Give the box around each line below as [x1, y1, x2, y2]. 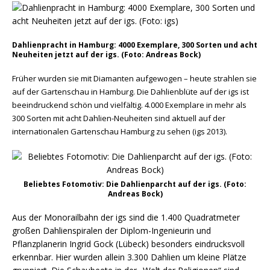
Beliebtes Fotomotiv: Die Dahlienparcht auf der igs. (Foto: [24, 179, 246, 189]
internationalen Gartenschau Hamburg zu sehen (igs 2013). [12, 126, 227, 137]
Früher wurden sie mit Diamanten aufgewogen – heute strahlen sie [12, 73, 257, 84]
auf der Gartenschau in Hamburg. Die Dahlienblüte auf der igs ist [12, 86, 249, 97]
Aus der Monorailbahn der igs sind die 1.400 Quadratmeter [12, 212, 240, 223]
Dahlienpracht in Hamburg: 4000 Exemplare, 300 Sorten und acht [12, 40, 257, 50]
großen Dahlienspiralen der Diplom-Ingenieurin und [12, 225, 211, 236]
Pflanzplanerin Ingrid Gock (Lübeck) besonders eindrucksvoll [12, 238, 245, 250]
